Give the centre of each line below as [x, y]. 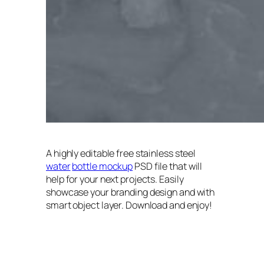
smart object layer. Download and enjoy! [129, 205]
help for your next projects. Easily [115, 179]
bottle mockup [103, 166]
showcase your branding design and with [131, 192]
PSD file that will [168, 166]
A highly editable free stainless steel [121, 153]
